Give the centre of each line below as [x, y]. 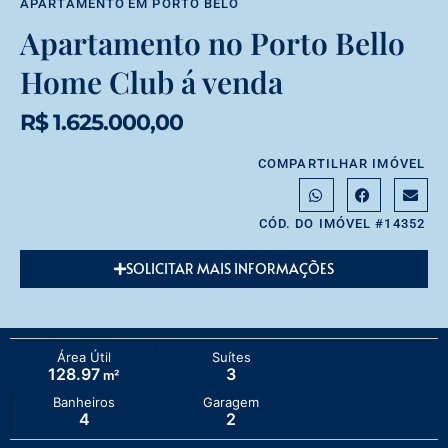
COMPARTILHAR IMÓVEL [341, 164]
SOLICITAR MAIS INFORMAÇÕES [230, 268]
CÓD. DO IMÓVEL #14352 [341, 223]
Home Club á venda [151, 82]
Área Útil [83, 357]
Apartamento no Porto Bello [212, 43]
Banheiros [84, 402]
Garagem [231, 402]
